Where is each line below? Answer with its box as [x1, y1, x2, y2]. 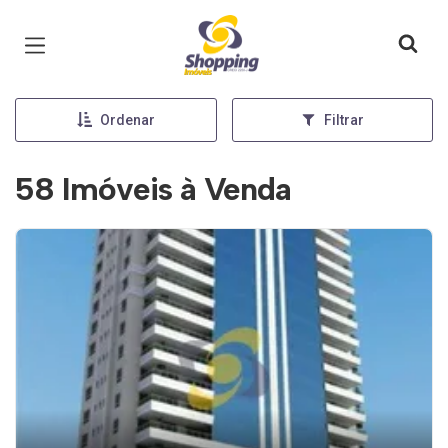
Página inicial [184, 18, 300, 42]
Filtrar [323, 112, 364, 128]
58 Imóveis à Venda [15, 170, 291, 208]
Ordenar [99, 112, 155, 128]
